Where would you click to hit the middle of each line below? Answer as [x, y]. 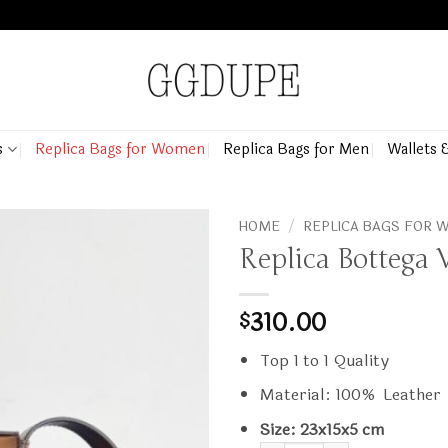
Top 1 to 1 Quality [324, 360]
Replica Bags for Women [119, 149]
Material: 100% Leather [350, 395]
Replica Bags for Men [295, 149]
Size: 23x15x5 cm [322, 429]
